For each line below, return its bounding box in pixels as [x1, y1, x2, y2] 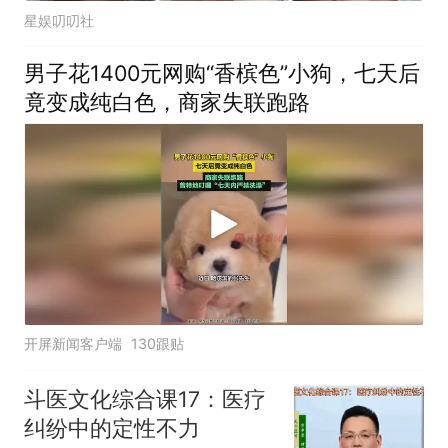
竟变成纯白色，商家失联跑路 [23, 88, 310, 115]
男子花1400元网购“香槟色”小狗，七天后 [23, 59, 420, 86]
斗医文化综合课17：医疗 [23, 386, 266, 413]
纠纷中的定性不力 [23, 415, 200, 442]
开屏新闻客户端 [23, 334, 122, 352]
